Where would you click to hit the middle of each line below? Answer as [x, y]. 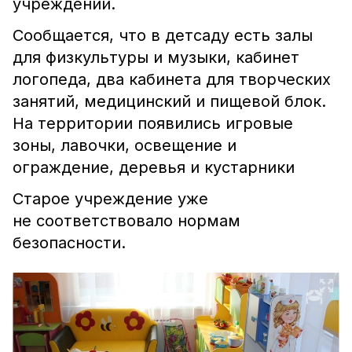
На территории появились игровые [153, 123]
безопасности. [69, 243]
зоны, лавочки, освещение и [125, 145]
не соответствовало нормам [126, 221]
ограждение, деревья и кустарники [154, 167]
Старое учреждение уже [110, 199]
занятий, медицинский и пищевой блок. [169, 101]
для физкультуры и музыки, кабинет [156, 57]
